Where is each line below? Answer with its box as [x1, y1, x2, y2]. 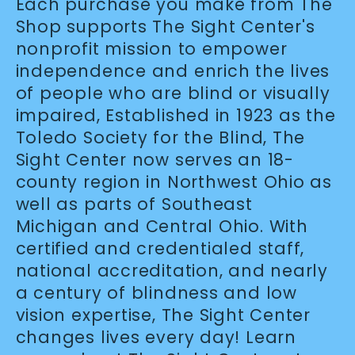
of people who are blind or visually [15, 81, 330, 105]
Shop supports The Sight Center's [15, 14, 315, 38]
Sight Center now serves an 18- [15, 147, 294, 171]
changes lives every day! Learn [15, 325, 296, 349]
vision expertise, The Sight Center [15, 303, 311, 326]
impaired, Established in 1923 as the [15, 103, 336, 127]
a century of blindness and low [15, 281, 297, 304]
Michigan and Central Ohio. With [15, 214, 308, 238]
